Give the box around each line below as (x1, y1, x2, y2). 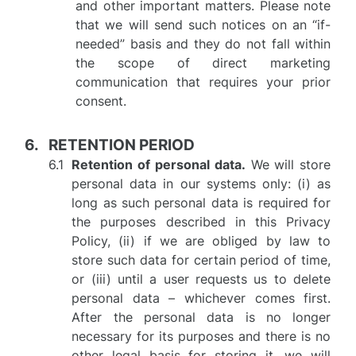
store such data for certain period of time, (72, 252, 331, 268)
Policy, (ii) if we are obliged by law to (72, 233, 331, 249)
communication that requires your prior (75, 74, 331, 90)
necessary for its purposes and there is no (72, 328, 331, 344)
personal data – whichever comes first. (72, 290, 331, 306)
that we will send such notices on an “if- (75, 17, 331, 33)
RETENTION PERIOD (48, 136, 195, 154)
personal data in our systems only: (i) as (72, 176, 331, 192)
